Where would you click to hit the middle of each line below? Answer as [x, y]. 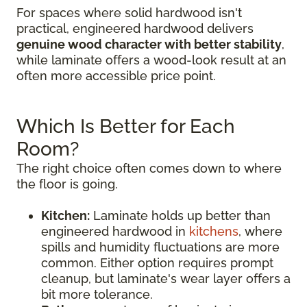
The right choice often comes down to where [149, 168]
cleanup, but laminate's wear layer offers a [166, 279]
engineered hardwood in [115, 231]
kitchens [214, 231]
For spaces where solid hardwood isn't [129, 13]
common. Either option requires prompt [157, 263]
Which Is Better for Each [126, 126]
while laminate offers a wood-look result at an [151, 60]
